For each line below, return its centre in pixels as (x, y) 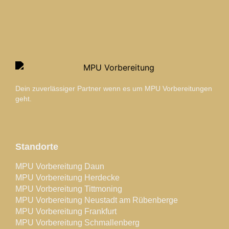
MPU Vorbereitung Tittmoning (69, 189)
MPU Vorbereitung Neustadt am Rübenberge (97, 200)
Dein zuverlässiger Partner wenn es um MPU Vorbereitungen (114, 89)
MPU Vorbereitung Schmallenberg (77, 222)
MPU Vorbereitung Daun (60, 166)
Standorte (37, 146)
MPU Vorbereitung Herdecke (67, 177)
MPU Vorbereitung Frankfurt (66, 211)
